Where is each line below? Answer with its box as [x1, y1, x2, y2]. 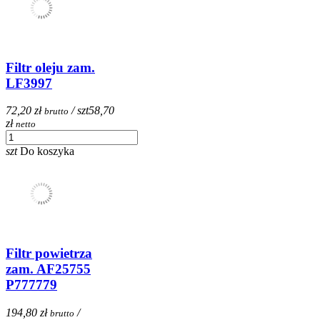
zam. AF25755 [6, 261, 91, 276]
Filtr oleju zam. [6, 59, 95, 75]
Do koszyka [20, 145, 74, 158]
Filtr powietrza [6, 245, 92, 261]
